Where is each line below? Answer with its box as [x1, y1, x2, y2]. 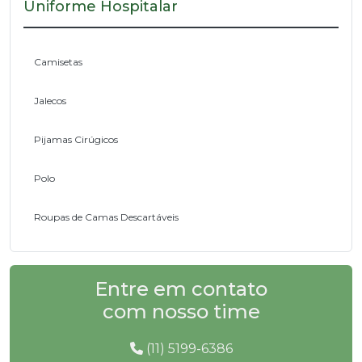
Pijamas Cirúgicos [34, 133, 118, 145]
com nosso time [102, 299, 260, 323]
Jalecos [34, 94, 66, 107]
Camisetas [34, 55, 82, 68]
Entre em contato [95, 276, 267, 301]
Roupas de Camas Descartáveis [34, 210, 179, 223]
